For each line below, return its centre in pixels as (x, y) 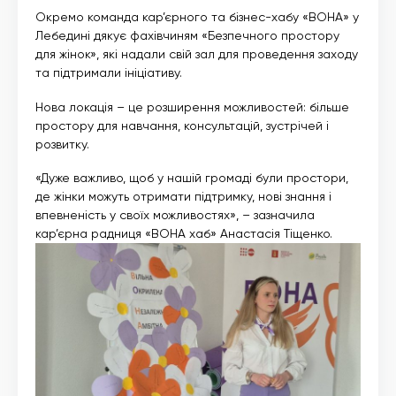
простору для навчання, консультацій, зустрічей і (182, 125)
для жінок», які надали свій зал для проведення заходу (197, 54)
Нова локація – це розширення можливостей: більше (192, 107)
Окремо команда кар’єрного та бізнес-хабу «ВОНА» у (197, 17)
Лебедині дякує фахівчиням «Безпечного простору (187, 36)
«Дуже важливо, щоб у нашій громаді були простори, (192, 178)
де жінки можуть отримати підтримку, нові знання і (183, 197)
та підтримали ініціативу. (109, 73)
